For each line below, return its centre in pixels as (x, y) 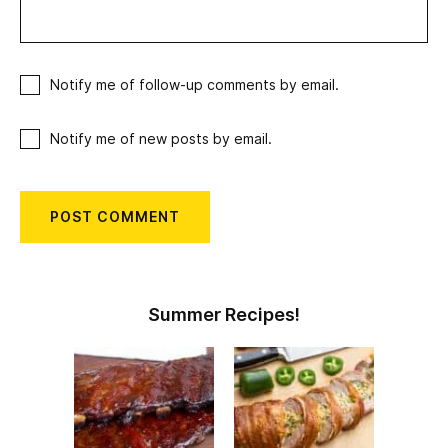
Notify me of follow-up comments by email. (194, 84)
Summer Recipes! (224, 314)
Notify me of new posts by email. (161, 138)
